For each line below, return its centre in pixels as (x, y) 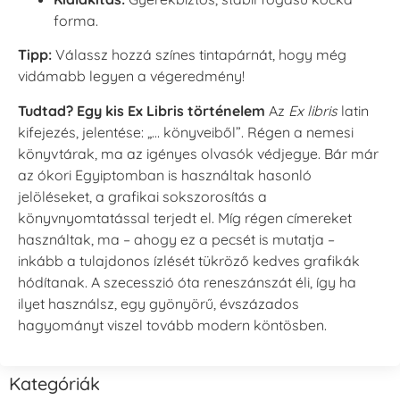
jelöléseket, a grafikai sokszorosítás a (142, 196)
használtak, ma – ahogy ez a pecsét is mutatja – (176, 239)
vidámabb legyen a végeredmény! (131, 76)
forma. (76, 20)
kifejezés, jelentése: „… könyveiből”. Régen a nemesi (186, 132)
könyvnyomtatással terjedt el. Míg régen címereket (185, 217)
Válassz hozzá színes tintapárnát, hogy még (199, 55)
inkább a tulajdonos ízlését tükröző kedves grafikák (189, 260)
